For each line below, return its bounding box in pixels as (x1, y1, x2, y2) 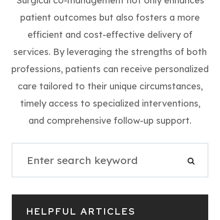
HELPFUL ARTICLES (27, 206, 136, 218)
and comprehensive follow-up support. (28, 115, 192, 127)
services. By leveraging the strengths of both (13, 46, 207, 58)
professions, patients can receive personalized (11, 63, 209, 75)
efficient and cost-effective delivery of (27, 29, 192, 41)
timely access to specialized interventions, (20, 98, 200, 110)
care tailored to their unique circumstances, (17, 81, 203, 92)
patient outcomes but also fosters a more (20, 12, 200, 24)
